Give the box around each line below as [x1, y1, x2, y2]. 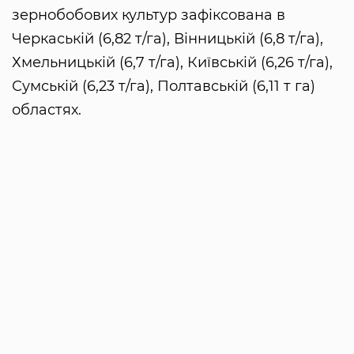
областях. [12, 101, 81, 119]
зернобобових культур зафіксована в [12, 6, 285, 24]
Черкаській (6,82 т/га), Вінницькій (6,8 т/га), [12, 30, 323, 48]
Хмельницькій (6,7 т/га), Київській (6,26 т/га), [12, 54, 333, 72]
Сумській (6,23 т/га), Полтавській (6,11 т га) [12, 77, 315, 96]
